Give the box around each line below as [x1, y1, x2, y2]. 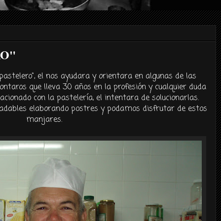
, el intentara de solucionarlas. [93, 92, 199, 104]
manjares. [26, 114, 62, 126]
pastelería [57, 92, 93, 104]
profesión [113, 81, 146, 93]
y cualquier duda [146, 81, 206, 93]
